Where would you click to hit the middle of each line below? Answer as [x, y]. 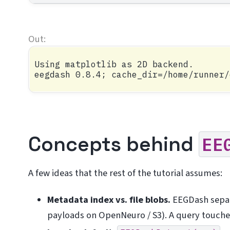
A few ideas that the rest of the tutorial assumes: [126, 173]
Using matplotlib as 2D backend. [114, 64]
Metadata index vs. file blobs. [109, 199]
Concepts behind [114, 144]
